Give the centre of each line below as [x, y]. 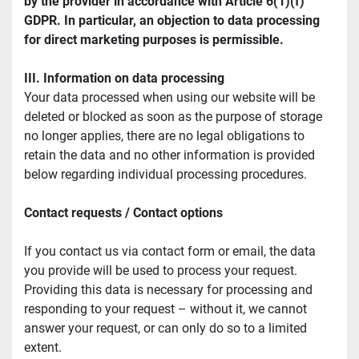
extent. [43, 348]
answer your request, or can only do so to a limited [165, 329]
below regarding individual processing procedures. [165, 175]
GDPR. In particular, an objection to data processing [172, 21]
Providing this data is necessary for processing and [168, 290]
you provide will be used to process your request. [161, 271]
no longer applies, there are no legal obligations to [164, 136]
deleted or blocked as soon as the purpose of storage [173, 117]
